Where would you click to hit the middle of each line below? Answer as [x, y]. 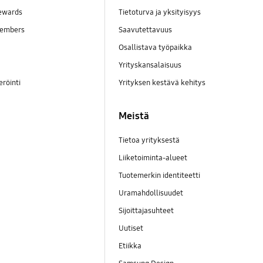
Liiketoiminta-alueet [153, 158]
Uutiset [131, 228]
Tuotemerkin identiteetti [159, 175]
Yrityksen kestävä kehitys [163, 83]
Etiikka [130, 246]
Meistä [134, 116]
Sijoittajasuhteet [147, 210]
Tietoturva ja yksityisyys [159, 13]
